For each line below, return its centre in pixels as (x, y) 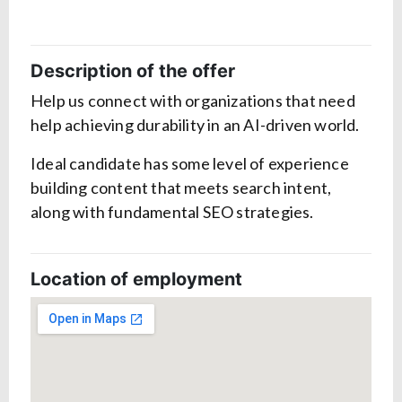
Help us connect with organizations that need (193, 101)
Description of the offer (133, 71)
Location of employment (136, 280)
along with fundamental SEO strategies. (172, 212)
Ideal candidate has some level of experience (190, 164)
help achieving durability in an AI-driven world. (195, 125)
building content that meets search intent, (181, 188)
